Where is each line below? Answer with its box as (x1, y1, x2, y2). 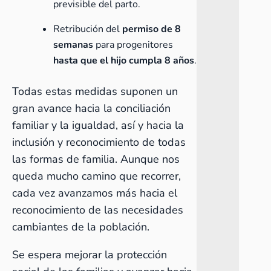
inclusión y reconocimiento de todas (12, 135, 186, 149)
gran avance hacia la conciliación (12, 101, 171, 116)
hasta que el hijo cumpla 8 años (53, 54, 194, 67)
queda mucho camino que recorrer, (12, 169, 181, 183)
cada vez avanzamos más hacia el (12, 186, 177, 200)
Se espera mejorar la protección (12, 247, 167, 262)
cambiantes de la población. (12, 220, 149, 234)
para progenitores (96, 38, 173, 51)
